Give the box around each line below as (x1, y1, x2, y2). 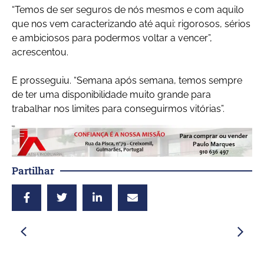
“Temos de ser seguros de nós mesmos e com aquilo (12, 4, 244, 16)
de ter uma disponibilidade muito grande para (12, 89, 211, 101)
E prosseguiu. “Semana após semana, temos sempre (12, 75, 242, 87)
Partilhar (12, 164, 54, 178)
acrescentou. (12, 47, 68, 58)
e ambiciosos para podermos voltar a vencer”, (12, 32, 212, 44)
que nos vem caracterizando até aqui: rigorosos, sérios (12, 18, 250, 30)
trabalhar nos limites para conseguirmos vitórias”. (12, 103, 225, 115)
